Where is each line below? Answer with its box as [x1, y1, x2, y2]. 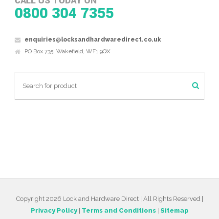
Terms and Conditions [81, 207, 156, 214]
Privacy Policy [30, 207, 77, 214]
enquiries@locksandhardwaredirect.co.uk [24, 36, 161, 43]
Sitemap [160, 207, 189, 214]
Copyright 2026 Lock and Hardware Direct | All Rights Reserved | [16, 195, 203, 202]
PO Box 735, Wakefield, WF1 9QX [24, 48, 110, 55]
